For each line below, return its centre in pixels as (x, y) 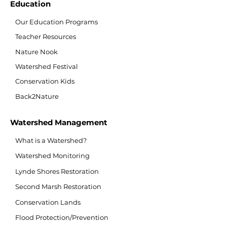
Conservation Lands (48, 202)
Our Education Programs (56, 22)
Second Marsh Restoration (58, 186)
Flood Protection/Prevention (62, 217)
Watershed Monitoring (52, 156)
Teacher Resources (46, 36)
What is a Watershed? (51, 140)
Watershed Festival (47, 66)
